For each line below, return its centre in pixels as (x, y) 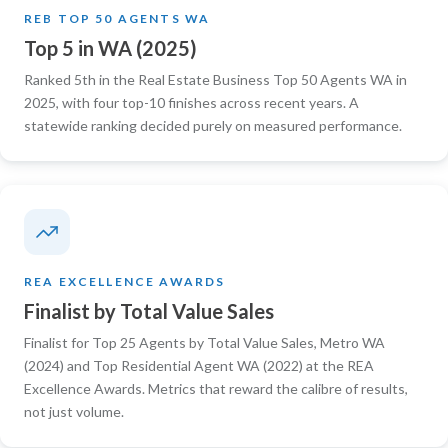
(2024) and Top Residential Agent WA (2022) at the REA (199, 365)
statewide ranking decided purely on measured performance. (213, 125)
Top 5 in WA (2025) (110, 47)
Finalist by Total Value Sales (149, 310)
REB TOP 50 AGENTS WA (117, 18)
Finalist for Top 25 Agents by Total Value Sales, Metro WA (204, 342)
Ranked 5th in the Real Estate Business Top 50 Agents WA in (215, 79)
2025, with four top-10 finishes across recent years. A (191, 102)
